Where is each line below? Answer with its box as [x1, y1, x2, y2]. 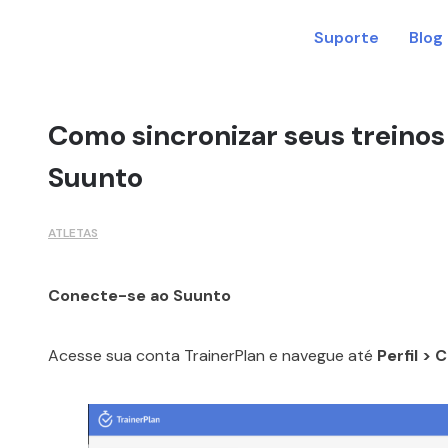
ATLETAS [48, 224, 98, 241]
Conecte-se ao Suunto [48, 284, 231, 306]
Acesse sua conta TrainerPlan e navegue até [48, 344, 377, 366]
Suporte [314, 27, 379, 48]
